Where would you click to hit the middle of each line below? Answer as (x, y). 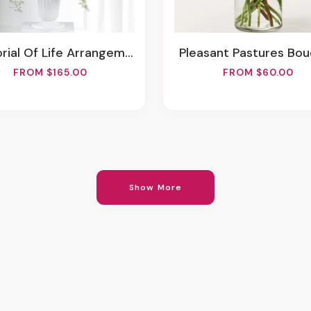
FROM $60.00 (258, 72)
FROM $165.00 (50, 72)
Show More (155, 187)
